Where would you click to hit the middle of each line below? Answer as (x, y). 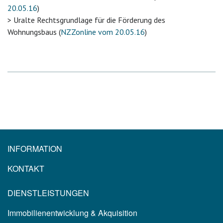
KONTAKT (26, 169)
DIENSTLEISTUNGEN (48, 193)
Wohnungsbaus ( (34, 32)
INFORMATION (35, 149)
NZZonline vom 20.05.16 (103, 32)
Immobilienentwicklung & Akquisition (72, 213)
